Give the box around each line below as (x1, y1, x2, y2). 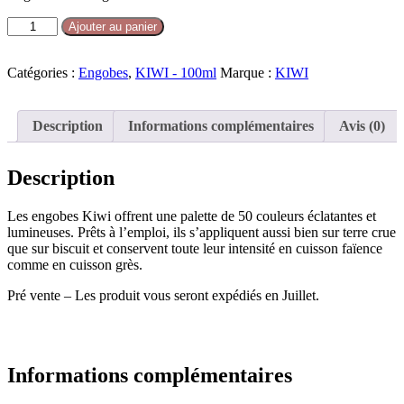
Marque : (220, 64, 275, 80)
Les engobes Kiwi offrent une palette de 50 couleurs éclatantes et (7, 207, 376, 224)
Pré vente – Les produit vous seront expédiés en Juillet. (7, 287, 319, 303)
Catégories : (7, 64, 78, 80)
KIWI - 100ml (135, 64, 216, 80)
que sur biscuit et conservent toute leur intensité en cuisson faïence (7, 240, 382, 256)
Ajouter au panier (69, 19, 158, 33)
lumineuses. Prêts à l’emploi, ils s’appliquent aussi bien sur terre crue (7, 224, 396, 240)
